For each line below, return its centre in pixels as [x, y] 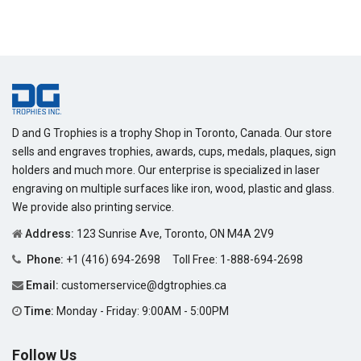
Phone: [45, 259]
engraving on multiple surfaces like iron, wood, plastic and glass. [173, 188]
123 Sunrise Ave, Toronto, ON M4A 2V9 [174, 233]
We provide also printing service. [93, 207]
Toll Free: [191, 259]
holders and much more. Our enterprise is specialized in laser [166, 170]
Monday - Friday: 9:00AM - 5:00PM [141, 311]
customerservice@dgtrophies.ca [144, 285]
